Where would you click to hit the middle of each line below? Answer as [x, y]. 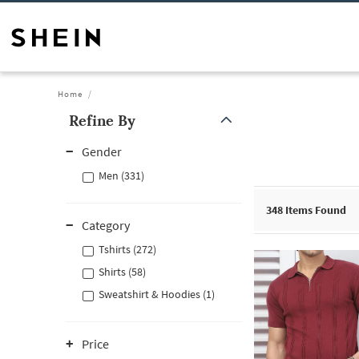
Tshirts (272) [127, 249]
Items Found [315, 210]
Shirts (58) [122, 272]
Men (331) [121, 175]
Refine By [102, 121]
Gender [102, 151]
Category [106, 225]
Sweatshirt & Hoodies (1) [157, 294]
